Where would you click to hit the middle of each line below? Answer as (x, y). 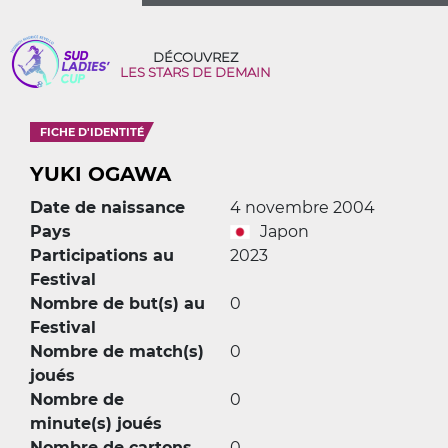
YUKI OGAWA (100, 174)
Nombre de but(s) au (117, 303)
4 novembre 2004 (302, 207)
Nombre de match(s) (117, 351)
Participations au (102, 255)
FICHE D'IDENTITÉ (92, 132)
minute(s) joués (96, 423)
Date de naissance (107, 207)
